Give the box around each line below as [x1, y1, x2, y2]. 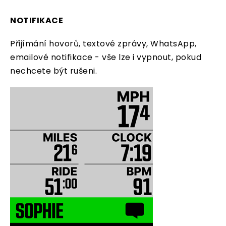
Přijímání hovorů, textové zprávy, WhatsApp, [10, 38, 197, 50]
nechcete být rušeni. [10, 65, 97, 77]
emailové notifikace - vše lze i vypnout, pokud [10, 51, 201, 64]
